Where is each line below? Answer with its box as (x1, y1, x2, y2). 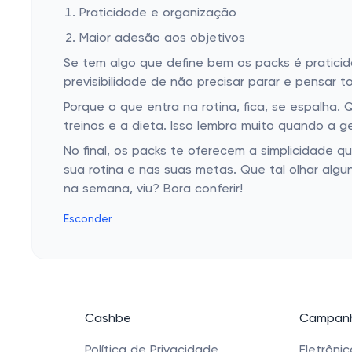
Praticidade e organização (79, 7, 236, 20)
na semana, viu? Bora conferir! (64, 183, 243, 196)
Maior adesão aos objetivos (79, 32, 245, 45)
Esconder (64, 214, 112, 225)
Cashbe (85, 313, 131, 325)
